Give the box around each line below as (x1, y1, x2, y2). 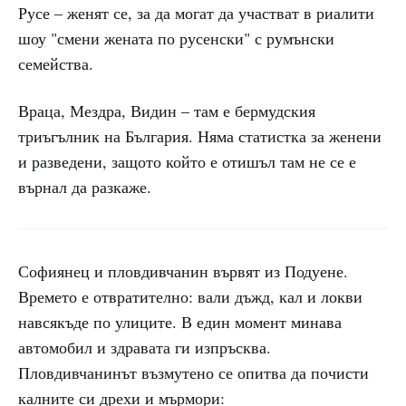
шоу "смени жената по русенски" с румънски (18, 27, 334, 49)
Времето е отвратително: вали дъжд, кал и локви (18, 285, 362, 307)
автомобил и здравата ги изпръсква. (18, 336, 271, 358)
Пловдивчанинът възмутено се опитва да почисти (18, 362, 369, 383)
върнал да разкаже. (18, 176, 151, 198)
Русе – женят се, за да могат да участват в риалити (18, 2, 374, 24)
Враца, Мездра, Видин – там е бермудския (18, 100, 315, 121)
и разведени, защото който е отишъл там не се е (18, 150, 356, 172)
